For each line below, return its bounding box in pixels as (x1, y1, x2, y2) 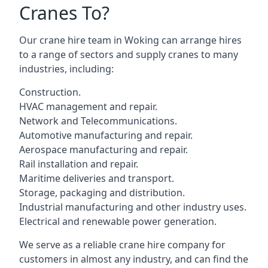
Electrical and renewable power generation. (19, 215, 217, 228)
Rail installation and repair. (19, 157, 138, 170)
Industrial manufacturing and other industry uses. (19, 200, 246, 214)
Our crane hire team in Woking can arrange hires (19, 33, 242, 47)
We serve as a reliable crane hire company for (19, 238, 226, 251)
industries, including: (19, 62, 114, 75)
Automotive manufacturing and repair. (19, 129, 193, 142)
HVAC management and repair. (19, 100, 157, 113)
